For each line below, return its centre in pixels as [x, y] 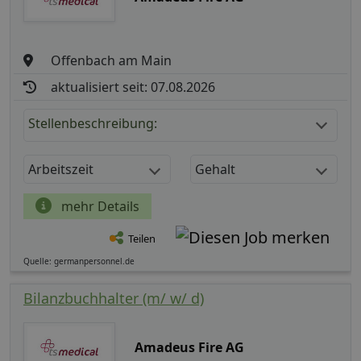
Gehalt [215, 170]
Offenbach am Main [112, 61]
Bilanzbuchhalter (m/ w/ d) [114, 299]
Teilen [142, 239]
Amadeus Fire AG [189, 348]
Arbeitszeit [61, 170]
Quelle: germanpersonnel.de [79, 261]
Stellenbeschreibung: [93, 124]
